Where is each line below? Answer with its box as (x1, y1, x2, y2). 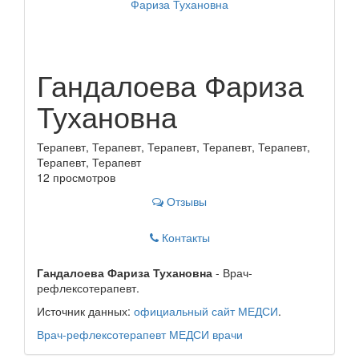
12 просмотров (37, 168, 115, 185)
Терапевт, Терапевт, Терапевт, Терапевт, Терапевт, (37, 138, 310, 155)
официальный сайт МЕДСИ (134, 302, 278, 319)
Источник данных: (37, 302, 134, 319)
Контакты (161, 228, 210, 245)
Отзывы (167, 192, 207, 209)
